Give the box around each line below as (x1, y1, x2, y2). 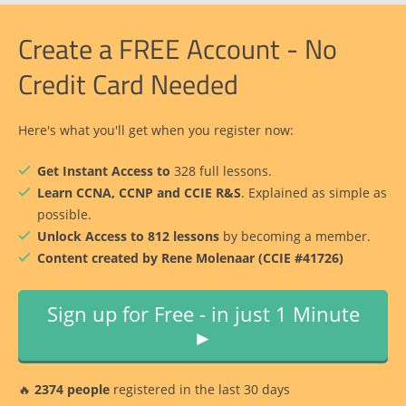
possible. (37, 206, 92, 224)
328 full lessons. (174, 162, 272, 180)
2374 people (34, 381, 110, 399)
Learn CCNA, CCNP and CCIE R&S (37, 184, 241, 202)
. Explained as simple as (241, 184, 387, 202)
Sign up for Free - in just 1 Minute (46, 300, 360, 328)
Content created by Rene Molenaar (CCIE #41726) (37, 249, 343, 267)
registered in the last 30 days (110, 381, 290, 399)
